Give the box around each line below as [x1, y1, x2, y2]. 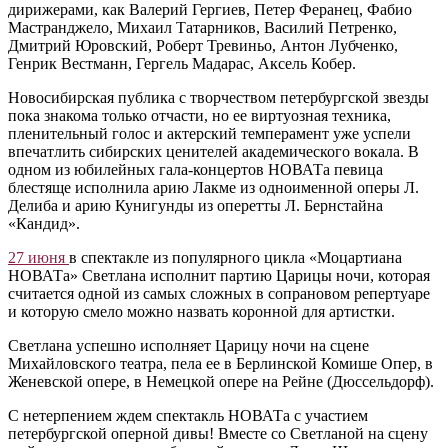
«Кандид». [8, 215, 80, 233]
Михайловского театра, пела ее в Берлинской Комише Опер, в [8, 355, 433, 373]
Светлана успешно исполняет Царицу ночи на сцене [8, 337, 369, 355]
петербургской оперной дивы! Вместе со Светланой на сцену [8, 425, 428, 443]
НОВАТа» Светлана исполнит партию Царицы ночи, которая [8, 267, 430, 285]
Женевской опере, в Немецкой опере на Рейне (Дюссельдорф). [8, 373, 434, 391]
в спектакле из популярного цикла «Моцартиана [69, 249, 402, 267]
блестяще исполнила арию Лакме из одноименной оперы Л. [8, 179, 419, 197]
